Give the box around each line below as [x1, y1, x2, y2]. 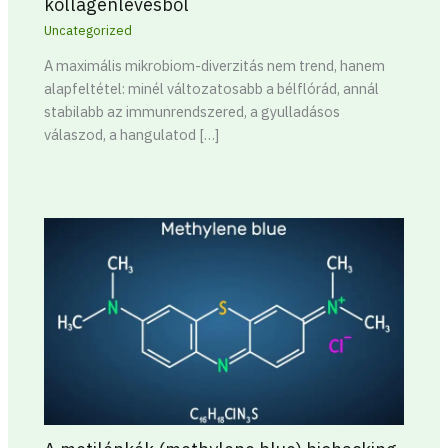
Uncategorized [44, 21, 133, 39]
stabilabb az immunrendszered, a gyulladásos [44, 102, 341, 122]
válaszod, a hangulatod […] [44, 125, 220, 145]
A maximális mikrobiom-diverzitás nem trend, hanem [44, 56, 386, 76]
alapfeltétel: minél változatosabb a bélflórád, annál [44, 79, 380, 99]
